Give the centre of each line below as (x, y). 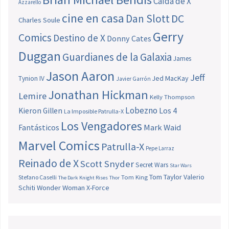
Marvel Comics (59, 146)
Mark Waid (162, 128)
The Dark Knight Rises (83, 178)
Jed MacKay (170, 78)
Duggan (40, 56)
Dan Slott (148, 19)
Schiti (27, 188)
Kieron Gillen (40, 111)
